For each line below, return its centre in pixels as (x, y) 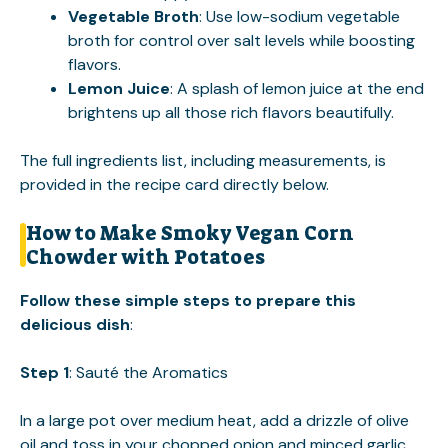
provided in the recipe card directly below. (174, 184)
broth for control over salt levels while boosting (241, 40)
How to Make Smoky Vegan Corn (190, 232)
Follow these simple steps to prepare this (188, 300)
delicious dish (75, 324)
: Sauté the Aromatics (148, 372)
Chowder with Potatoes (145, 256)
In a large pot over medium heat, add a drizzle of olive (214, 420)
